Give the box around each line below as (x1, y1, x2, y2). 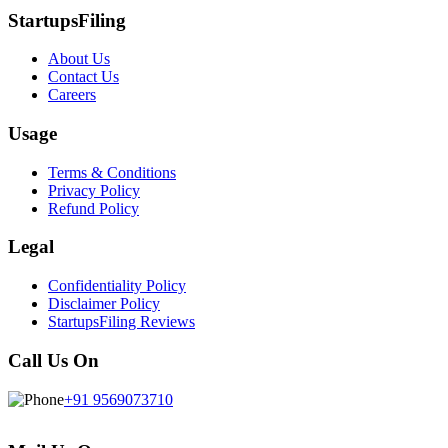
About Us (48, 50, 110, 68)
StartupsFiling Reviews (48, 313, 195, 331)
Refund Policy (48, 199, 139, 217)
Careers (48, 86, 96, 104)
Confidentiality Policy (48, 277, 186, 295)
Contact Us (48, 68, 119, 86)
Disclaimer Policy (48, 295, 160, 313)
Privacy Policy (48, 181, 140, 199)
